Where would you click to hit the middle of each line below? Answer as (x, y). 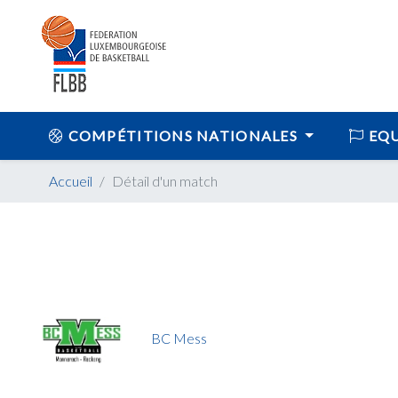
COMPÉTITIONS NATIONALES (183, 135)
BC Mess (179, 338)
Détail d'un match (165, 181)
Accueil (71, 181)
